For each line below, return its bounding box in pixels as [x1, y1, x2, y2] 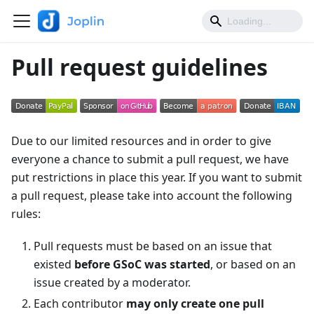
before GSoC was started [74, 257, 210, 272]
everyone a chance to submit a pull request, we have [11, 151, 289, 167]
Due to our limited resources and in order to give [11, 133, 271, 149]
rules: [11, 206, 41, 221]
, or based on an [210, 257, 296, 272]
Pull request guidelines [11, 52, 268, 82]
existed [34, 257, 74, 272]
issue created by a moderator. [34, 275, 191, 290]
